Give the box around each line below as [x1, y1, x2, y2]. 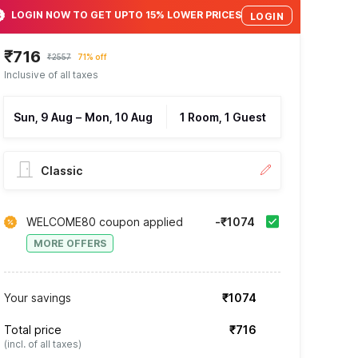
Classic [40, 163, 82, 177]
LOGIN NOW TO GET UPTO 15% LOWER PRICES [10, 9, 241, 22]
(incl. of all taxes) [3, 337, 82, 350]
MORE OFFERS [33, 237, 106, 249]
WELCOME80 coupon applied [26, 214, 183, 229]
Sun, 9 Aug [13, 109, 73, 124]
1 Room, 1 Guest [179, 109, 266, 124]
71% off [77, 51, 107, 62]
